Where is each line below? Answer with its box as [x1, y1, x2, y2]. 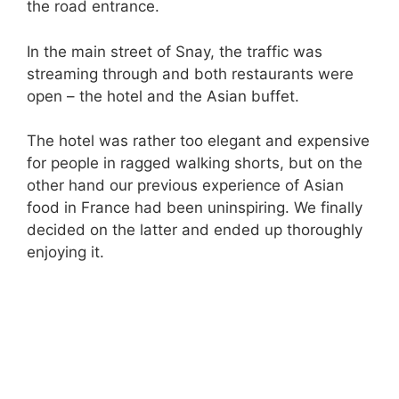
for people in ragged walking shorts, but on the [27, 154, 362, 172]
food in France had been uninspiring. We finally [27, 199, 362, 216]
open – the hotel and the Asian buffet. [27, 86, 299, 105]
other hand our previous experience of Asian [27, 176, 344, 194]
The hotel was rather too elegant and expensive [27, 132, 370, 150]
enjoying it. [27, 243, 104, 261]
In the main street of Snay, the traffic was [27, 42, 322, 61]
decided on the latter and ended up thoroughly [27, 221, 362, 239]
